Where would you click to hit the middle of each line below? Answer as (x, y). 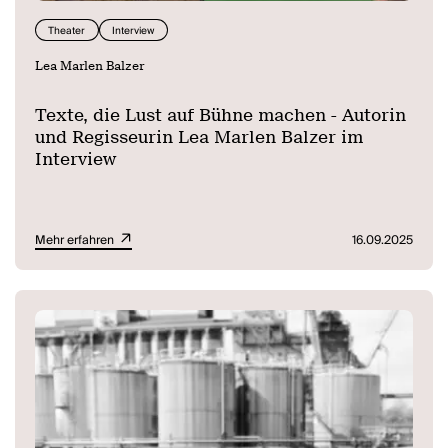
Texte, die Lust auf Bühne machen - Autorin (221, 115)
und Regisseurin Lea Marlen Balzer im (199, 137)
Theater (67, 30)
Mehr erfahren (76, 240)
